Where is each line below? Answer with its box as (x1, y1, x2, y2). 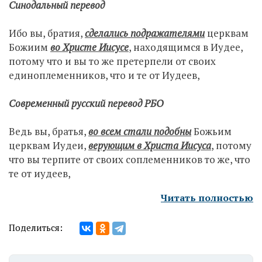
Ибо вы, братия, (9, 26, 85, 40)
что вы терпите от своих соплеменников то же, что (9, 153, 250, 166)
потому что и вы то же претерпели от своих (9, 54, 216, 68)
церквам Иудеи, (9, 139, 88, 152)
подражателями (130, 26, 205, 40)
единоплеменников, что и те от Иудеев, (9, 68, 200, 82)
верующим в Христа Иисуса (88, 139, 211, 152)
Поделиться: (9, 222, 63, 233)
